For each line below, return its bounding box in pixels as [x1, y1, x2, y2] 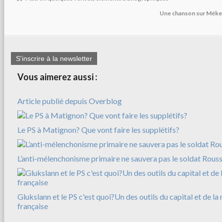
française [17, 201, 48, 211]
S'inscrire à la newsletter [16, 54, 92, 62]
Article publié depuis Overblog [17, 96, 122, 106]
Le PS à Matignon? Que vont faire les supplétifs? [17, 124, 179, 134]
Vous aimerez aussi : [17, 71, 97, 82]
